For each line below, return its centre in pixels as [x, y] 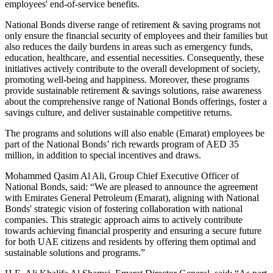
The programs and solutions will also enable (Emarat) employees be [135, 133]
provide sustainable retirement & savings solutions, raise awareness [133, 90]
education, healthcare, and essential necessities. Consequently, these [134, 57]
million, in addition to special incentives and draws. [103, 155]
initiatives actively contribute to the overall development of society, [133, 68]
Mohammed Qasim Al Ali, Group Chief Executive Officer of [122, 175]
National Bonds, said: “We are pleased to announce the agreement [131, 186]
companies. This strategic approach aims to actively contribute [124, 219]
